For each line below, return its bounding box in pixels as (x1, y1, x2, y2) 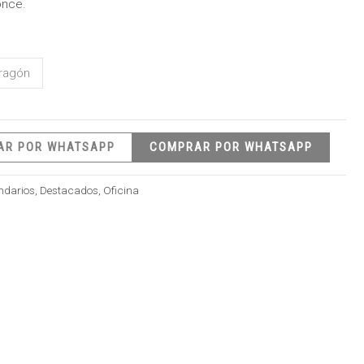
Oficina (103, 184, 139, 197)
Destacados (40, 184, 98, 197)
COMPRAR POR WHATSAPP (149, 139, 314, 154)
